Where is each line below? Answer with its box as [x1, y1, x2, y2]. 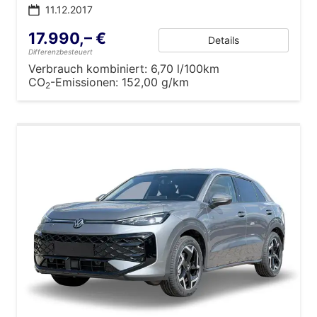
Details [208, 33, 239, 46]
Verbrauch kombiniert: [28, 61, 151, 76]
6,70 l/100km [151, 61, 219, 76]
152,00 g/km [122, 74, 189, 89]
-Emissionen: [50, 74, 122, 89]
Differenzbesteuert [28, 47, 93, 56]
